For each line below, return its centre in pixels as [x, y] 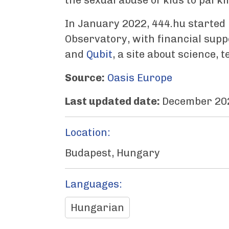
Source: [85, 78]
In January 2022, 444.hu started [146, 24]
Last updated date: [113, 101]
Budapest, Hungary [112, 153]
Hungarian [97, 208]
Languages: [94, 184]
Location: [88, 132]
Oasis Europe [140, 78]
